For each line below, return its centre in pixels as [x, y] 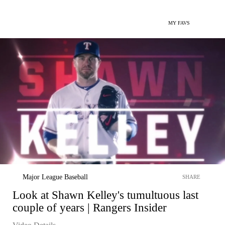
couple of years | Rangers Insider [90, 207]
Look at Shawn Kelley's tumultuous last [105, 195]
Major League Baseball [55, 177]
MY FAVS [179, 23]
